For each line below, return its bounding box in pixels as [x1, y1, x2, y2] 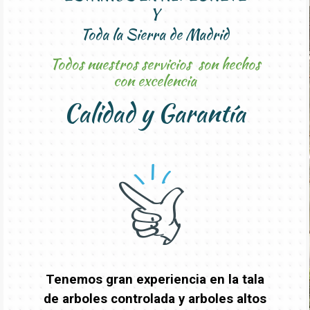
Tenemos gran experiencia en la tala [45, 271, 264, 287]
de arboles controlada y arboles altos [43, 291, 266, 307]
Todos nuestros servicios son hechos [49, 53, 260, 75]
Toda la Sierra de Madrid [80, 23, 229, 45]
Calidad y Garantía [64, 95, 246, 131]
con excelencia [113, 69, 197, 91]
